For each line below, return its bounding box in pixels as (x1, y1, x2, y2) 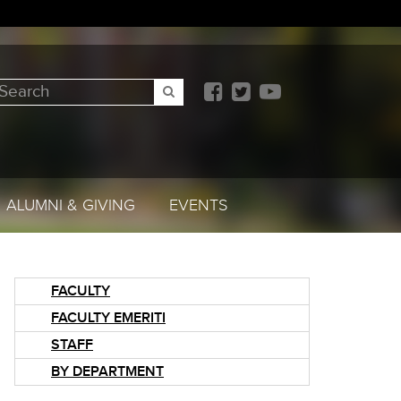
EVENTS (168, 196, 227, 215)
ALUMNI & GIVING (5, 196, 135, 215)
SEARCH (174, 83, 221, 98)
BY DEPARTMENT (51, 363, 164, 380)
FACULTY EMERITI (51, 310, 166, 327)
